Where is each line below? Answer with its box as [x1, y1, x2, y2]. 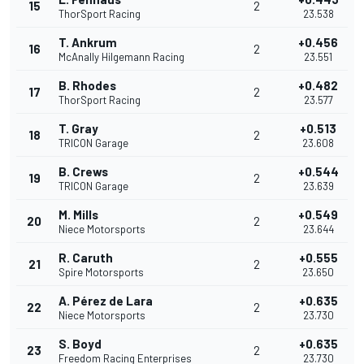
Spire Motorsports [58, 266, 144, 279]
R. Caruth [58, 250, 113, 266]
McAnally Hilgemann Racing [58, 50, 184, 64]
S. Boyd [58, 336, 102, 352]
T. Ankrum [58, 35, 117, 50]
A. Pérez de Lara [58, 293, 153, 309]
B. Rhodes [58, 78, 116, 93]
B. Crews [58, 164, 108, 180]
